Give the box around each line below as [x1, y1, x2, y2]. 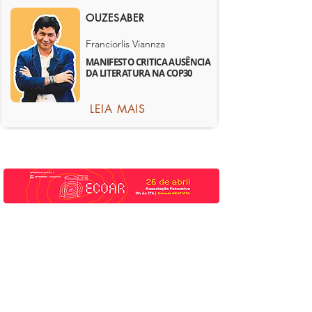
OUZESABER [86, 11, 145, 24]
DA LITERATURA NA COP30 [86, 67, 192, 79]
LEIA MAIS [86, 102, 150, 116]
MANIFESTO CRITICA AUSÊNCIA [86, 56, 211, 68]
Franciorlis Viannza [86, 38, 165, 50]
